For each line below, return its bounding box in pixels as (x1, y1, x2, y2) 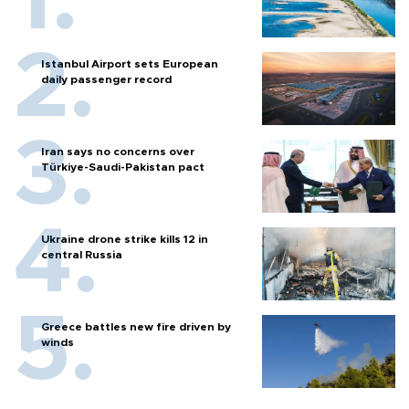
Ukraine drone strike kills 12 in (41, 234, 208, 246)
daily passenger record (41, 74, 172, 86)
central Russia (41, 249, 122, 261)
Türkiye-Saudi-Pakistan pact (41, 162, 204, 173)
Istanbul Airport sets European (41, 58, 218, 70)
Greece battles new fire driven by (41, 321, 231, 333)
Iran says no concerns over (41, 146, 194, 158)
